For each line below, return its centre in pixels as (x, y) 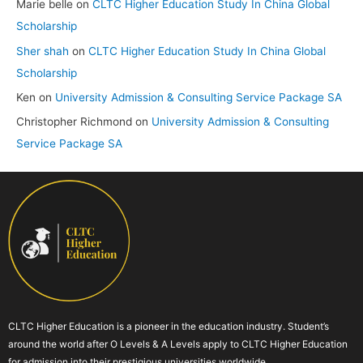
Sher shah (43, 51)
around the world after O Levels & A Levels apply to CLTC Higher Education (178, 344)
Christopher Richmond (74, 122)
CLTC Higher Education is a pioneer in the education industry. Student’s (169, 326)
